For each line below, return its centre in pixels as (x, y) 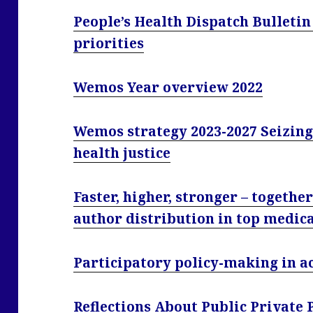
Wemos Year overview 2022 (168, 88)
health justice (122, 153)
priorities (109, 44)
